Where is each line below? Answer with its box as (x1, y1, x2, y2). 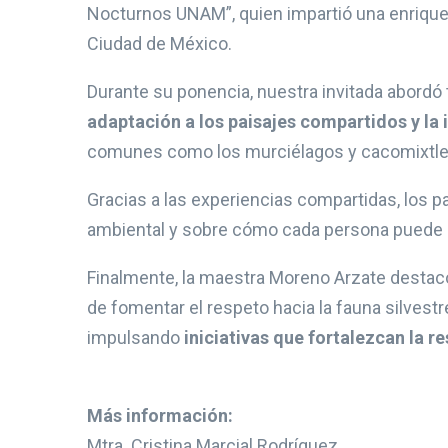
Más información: (87, 405, 233, 427)
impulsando (87, 327, 184, 349)
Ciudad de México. (87, 33, 232, 55)
